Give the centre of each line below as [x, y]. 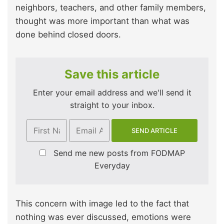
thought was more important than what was [102, 21]
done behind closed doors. [68, 34]
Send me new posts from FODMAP [119, 153]
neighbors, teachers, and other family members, [111, 7]
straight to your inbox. [112, 105]
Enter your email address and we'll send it [112, 92]
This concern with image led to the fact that [102, 204]
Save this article [112, 74]
